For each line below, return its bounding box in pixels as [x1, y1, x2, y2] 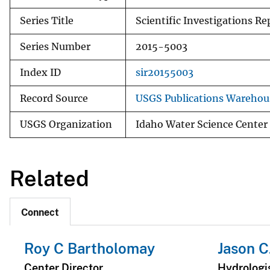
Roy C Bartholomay [24, 240, 155, 257]
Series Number [20, 40, 90, 52]
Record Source [20, 92, 88, 104]
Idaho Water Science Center [136, 118, 268, 130]
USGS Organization [20, 118, 112, 130]
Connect [21, 207, 59, 219]
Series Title [20, 14, 74, 27]
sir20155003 [136, 66, 193, 78]
